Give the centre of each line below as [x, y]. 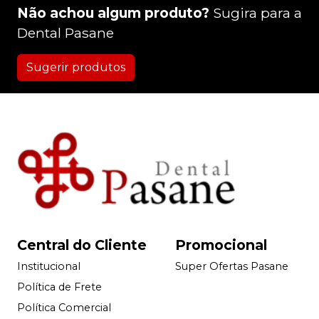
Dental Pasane [66, 33]
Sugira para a [257, 13]
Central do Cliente [82, 245]
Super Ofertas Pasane [232, 266]
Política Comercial [64, 307]
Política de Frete [59, 287]
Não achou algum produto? [113, 13]
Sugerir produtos [76, 68]
